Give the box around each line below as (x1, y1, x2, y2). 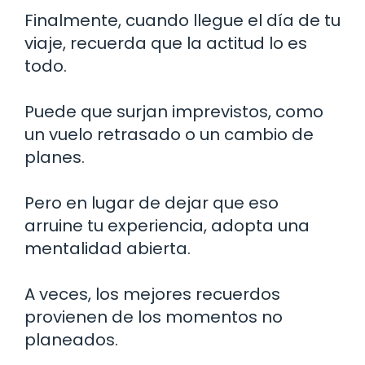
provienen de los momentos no (24, 305, 283, 328)
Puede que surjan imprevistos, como (24, 99, 323, 123)
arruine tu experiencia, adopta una (24, 213, 310, 237)
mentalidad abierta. (24, 236, 191, 260)
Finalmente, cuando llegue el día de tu (24, 8, 341, 32)
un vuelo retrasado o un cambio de (24, 122, 314, 146)
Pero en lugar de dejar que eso (24, 191, 279, 214)
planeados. (24, 328, 118, 351)
